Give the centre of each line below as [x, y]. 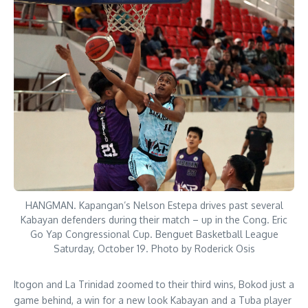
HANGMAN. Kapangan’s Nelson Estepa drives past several [154, 206]
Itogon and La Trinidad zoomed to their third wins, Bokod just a [154, 285]
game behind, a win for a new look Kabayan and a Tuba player [153, 300]
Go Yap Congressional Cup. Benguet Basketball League [154, 234]
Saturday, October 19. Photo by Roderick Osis [154, 249]
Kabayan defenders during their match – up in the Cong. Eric [154, 220]
